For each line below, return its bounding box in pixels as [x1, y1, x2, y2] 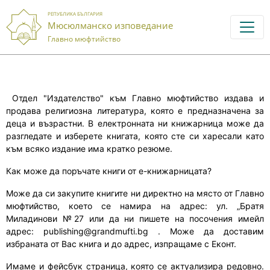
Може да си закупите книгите [6, 188, 128, 198]
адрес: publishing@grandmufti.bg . [6, 226, 160, 236]
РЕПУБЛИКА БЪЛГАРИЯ [48, 10, 102, 17]
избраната [6, 239, 51, 249]
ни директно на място [128, 188, 222, 198]
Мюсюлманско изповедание [48, 19, 173, 31]
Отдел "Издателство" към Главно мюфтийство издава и [11, 93, 265, 103]
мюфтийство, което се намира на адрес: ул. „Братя [6, 201, 264, 211]
